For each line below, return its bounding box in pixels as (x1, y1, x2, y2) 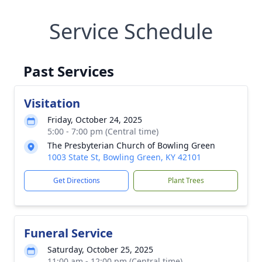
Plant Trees (167, 175, 204, 185)
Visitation (24, 95, 80, 111)
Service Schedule (49, 17, 213, 46)
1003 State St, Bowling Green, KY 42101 (47, 151, 201, 163)
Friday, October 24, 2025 (47, 114, 142, 125)
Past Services (23, 61, 114, 81)
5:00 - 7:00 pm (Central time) (47, 126, 158, 137)
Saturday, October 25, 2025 (47, 244, 153, 255)
